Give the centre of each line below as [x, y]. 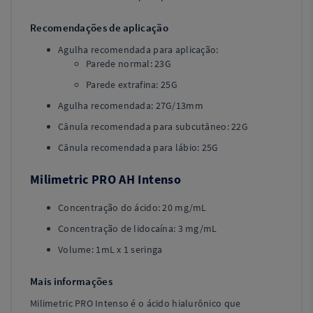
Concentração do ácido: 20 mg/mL [132, 208]
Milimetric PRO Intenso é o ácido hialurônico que [136, 303]
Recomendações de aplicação [99, 28]
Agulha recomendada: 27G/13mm [131, 105]
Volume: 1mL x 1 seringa [110, 249]
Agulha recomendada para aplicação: [138, 50]
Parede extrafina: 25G [132, 85]
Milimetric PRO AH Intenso [105, 179]
